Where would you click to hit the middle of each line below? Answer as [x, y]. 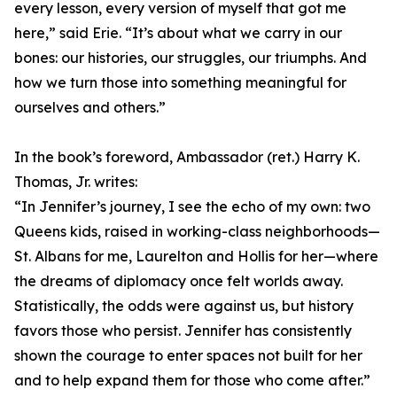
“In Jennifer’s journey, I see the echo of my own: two [192, 207]
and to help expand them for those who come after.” [192, 381]
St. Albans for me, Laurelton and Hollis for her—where [196, 257]
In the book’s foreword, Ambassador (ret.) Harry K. [187, 157]
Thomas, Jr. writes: [76, 182]
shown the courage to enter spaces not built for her [188, 356]
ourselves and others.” [90, 108]
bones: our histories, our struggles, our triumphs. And [191, 58]
